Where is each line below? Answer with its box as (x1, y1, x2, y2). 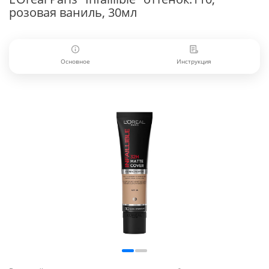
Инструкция (176, 57, 211, 66)
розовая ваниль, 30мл (9, 4, 137, 21)
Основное (61, 57, 90, 66)
